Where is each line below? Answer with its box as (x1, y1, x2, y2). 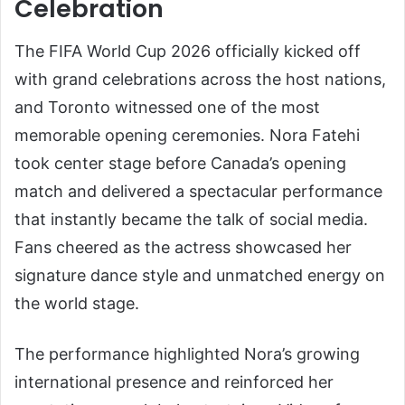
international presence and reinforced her (14, 372, 334, 392)
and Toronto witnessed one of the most (14, 98, 320, 118)
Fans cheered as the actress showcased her (14, 238, 352, 258)
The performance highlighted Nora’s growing (14, 344, 360, 364)
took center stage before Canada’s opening (14, 154, 346, 174)
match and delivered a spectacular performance (14, 182, 382, 202)
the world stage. (14, 294, 139, 314)
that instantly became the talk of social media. (14, 210, 368, 230)
